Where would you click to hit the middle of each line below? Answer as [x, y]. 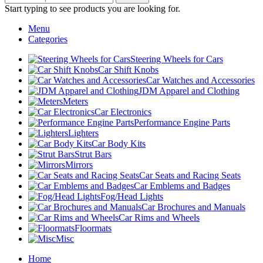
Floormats [93, 228]
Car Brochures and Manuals [193, 207]
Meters [75, 102]
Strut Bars [93, 154]
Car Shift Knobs [128, 70]
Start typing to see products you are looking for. [92, 9]
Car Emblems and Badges [182, 186]
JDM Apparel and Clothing [189, 91]
